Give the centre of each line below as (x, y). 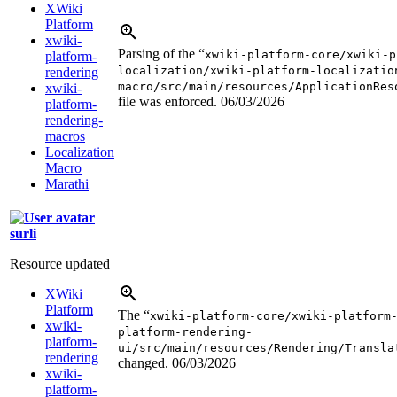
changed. (145, 362)
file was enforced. (169, 101)
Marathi (67, 183)
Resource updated (60, 263)
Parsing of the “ (161, 53)
